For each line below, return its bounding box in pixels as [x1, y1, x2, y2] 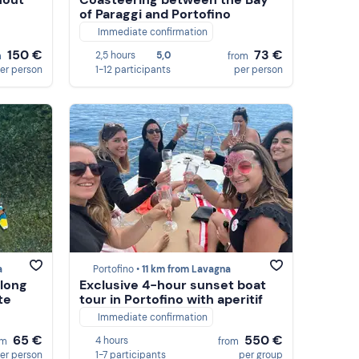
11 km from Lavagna [142, 263, 231, 276]
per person [234, 63, 283, 76]
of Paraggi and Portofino [79, 6, 231, 23]
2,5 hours [95, 48, 135, 62]
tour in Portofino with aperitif [79, 291, 263, 309]
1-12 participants [95, 63, 171, 76]
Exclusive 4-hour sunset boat [79, 276, 266, 294]
